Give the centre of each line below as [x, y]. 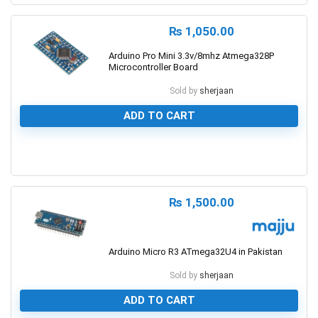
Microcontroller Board [153, 67]
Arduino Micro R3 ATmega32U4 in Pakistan [196, 251]
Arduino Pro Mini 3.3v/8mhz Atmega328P [191, 55]
